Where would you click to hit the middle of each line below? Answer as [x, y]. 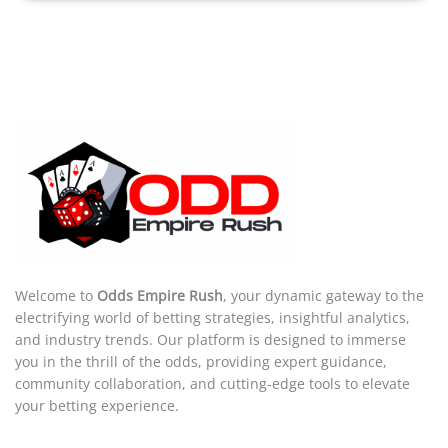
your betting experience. [97, 406]
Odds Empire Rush [160, 296]
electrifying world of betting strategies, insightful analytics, [212, 318]
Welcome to [56, 296]
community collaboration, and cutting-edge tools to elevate [212, 384]
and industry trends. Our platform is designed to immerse [210, 340]
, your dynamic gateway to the [323, 296]
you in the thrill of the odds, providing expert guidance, [201, 362]
